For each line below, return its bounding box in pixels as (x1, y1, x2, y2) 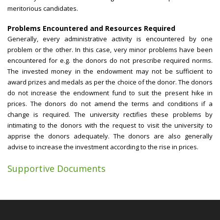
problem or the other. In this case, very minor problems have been (7, 45, 213, 55)
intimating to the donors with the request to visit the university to (7, 121, 213, 130)
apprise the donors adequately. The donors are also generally (7, 132, 213, 141)
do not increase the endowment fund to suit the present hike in (7, 88, 213, 98)
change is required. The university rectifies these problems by (7, 110, 213, 119)
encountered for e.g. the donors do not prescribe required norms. (7, 56, 213, 65)
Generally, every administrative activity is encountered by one (7, 34, 213, 44)
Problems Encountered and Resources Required (7, 24, 175, 33)
